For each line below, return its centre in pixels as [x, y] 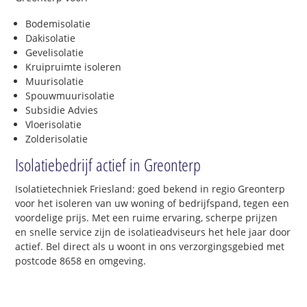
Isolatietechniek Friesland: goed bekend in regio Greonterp [150, 188]
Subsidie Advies [62, 110]
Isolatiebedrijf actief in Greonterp [108, 164]
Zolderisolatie [57, 138]
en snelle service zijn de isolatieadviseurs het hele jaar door [153, 232]
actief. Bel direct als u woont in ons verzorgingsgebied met [150, 246]
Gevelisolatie [55, 52]
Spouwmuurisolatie [70, 95]
